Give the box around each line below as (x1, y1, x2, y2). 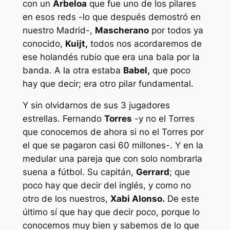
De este (164, 194, 199, 204)
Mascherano (94, 25, 149, 35)
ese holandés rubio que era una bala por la (22, 51, 200, 62)
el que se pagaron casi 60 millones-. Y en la (22, 140, 203, 151)
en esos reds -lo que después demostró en (22, 11, 201, 22)
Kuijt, (65, 38, 88, 49)
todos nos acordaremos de (87, 38, 202, 49)
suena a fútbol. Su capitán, (22, 167, 136, 178)
